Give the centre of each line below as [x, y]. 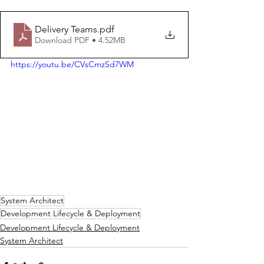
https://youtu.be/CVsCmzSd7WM [72, 64]
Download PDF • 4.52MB [80, 40]
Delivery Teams [66, 29]
